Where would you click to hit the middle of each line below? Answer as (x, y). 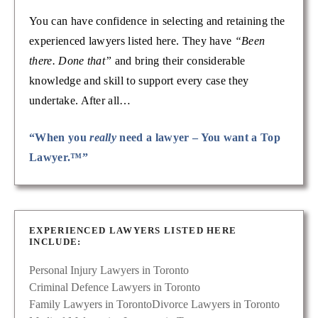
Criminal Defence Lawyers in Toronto (115, 287)
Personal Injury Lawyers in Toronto (109, 270)
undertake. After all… (80, 101)
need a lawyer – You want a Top (199, 138)
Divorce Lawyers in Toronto (216, 305)
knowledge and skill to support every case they (139, 81)
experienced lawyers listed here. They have (132, 41)
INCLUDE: (55, 242)
